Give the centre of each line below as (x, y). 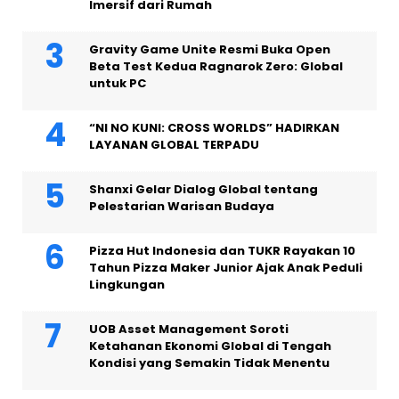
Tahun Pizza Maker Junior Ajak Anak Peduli (226, 268)
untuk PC (118, 84)
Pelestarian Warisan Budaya (182, 207)
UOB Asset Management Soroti (189, 330)
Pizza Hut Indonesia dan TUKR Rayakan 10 (222, 251)
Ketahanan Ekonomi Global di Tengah (210, 346)
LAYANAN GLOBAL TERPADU (174, 145)
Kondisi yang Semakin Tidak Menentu (209, 363)
